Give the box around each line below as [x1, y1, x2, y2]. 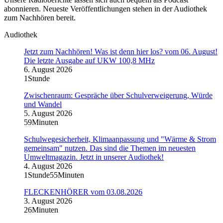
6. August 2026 [24, 65, 72, 74]
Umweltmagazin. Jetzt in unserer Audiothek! [24, 153, 164, 162]
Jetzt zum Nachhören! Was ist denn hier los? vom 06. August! [24, 47, 218, 56]
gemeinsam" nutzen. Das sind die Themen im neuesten [24, 144, 196, 153]
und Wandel [24, 100, 62, 109]
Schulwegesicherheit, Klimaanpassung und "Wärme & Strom [24, 135, 216, 144]
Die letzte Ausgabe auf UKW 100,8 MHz [24, 56, 155, 65]
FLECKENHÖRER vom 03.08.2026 [24, 188, 142, 197]
